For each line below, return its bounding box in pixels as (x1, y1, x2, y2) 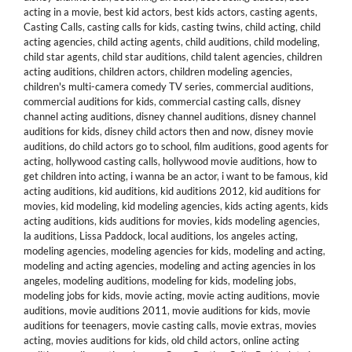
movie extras (221, 319, 280, 332)
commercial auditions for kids (24, 95, 154, 108)
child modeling (254, 35, 317, 48)
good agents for (258, 140, 328, 152)
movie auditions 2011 (69, 304, 167, 317)
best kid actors (104, 5, 170, 18)
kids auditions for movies (99, 214, 210, 227)
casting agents (250, 5, 315, 18)
